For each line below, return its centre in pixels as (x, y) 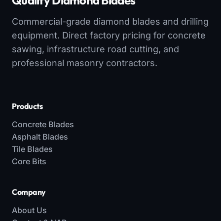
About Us (29, 210)
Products (27, 106)
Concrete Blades (43, 125)
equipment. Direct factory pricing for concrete (109, 36)
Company (29, 192)
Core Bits (29, 162)
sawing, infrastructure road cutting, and (95, 49)
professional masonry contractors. (85, 63)
